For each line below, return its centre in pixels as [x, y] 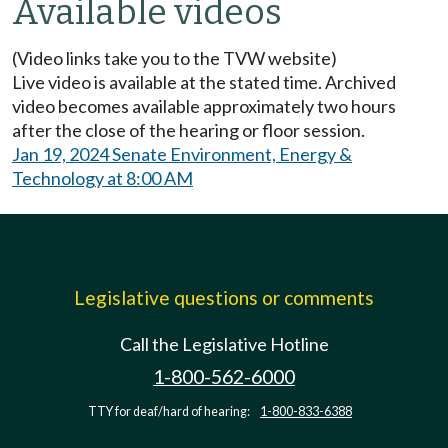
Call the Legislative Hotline [224, 343]
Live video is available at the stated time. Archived [204, 81]
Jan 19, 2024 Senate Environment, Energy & [182, 153]
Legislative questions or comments [224, 297]
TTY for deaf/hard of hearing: [170, 411]
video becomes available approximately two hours [204, 105]
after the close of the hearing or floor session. [188, 129]
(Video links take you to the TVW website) [174, 57]
